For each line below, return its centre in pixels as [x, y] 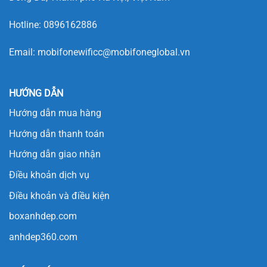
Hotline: [26, 24]
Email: [23, 52]
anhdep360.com [43, 237]
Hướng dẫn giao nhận [55, 154]
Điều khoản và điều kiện [59, 195]
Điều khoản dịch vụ [49, 175]
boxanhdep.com [43, 216]
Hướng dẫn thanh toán [57, 133]
